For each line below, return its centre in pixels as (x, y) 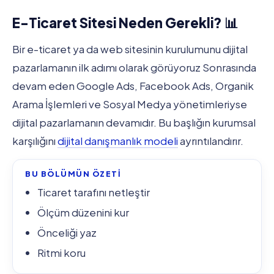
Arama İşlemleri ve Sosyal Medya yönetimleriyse (130, 104)
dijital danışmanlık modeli (118, 141)
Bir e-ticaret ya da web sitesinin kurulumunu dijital (130, 49)
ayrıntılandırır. (211, 141)
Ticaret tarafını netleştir (94, 192)
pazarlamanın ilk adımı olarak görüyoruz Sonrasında (134, 68)
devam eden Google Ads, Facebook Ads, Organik (133, 86)
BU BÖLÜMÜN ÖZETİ (73, 173)
